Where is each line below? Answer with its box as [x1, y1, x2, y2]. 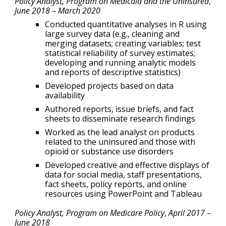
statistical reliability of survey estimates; [45, 47, 196, 59]
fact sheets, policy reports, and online [45, 179, 187, 190]
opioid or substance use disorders [45, 146, 174, 157]
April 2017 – [168, 207, 211, 219]
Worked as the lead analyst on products [45, 127, 195, 138]
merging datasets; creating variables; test [45, 38, 201, 49]
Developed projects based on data [45, 80, 174, 92]
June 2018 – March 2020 [15, 5, 101, 17]
